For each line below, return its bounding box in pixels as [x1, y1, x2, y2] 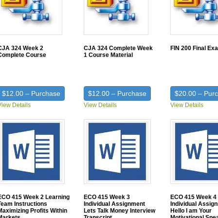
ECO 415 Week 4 [170, 194, 217, 200]
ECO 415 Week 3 [84, 194, 130, 200]
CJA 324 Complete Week [84, 45, 153, 52]
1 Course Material [84, 52, 133, 58]
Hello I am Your [170, 207, 212, 214]
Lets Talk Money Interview [84, 207, 156, 214]
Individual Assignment [84, 200, 145, 207]
